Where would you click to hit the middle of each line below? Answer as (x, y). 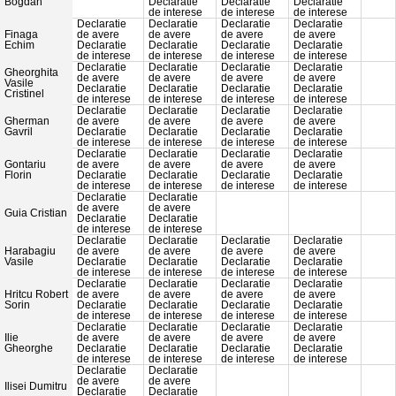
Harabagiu (30, 251)
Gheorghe (29, 349)
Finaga (21, 35)
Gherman (27, 122)
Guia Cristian (36, 213)
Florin (18, 175)
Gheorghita (31, 73)
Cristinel (24, 94)
